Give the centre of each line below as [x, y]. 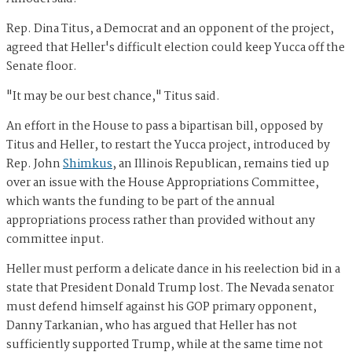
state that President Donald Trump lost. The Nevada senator [170, 289]
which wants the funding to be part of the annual [141, 202]
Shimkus [88, 165]
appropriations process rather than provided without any [161, 221]
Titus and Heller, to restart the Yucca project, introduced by [168, 146]
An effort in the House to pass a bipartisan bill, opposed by [165, 127]
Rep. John [35, 165]
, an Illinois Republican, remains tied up [221, 165]
